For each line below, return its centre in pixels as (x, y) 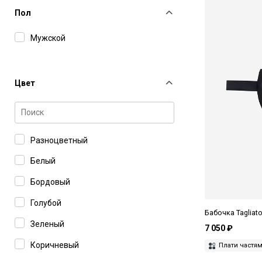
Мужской (48, 38)
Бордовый (50, 182)
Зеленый (47, 224)
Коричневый (55, 245)
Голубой (46, 203)
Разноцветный (59, 140)
